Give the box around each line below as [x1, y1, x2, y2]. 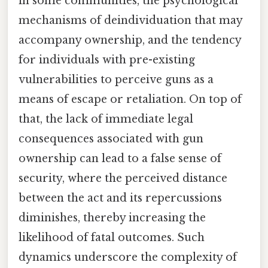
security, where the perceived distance [19, 172, 227, 185]
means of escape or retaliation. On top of [19, 93, 242, 106]
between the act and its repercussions [19, 191, 222, 205]
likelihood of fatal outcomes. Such [19, 231, 205, 245]
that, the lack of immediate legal [19, 112, 193, 126]
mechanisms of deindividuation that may [19, 14, 242, 28]
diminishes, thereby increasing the [19, 211, 206, 225]
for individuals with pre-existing [19, 53, 195, 67]
